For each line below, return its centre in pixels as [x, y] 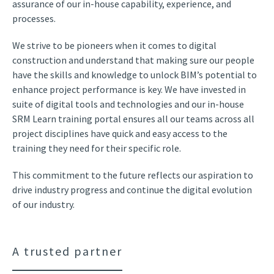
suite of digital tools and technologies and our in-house [128, 104]
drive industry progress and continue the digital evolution [132, 190]
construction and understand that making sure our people [133, 60]
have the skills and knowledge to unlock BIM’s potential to [135, 75]
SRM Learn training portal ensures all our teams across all [133, 119]
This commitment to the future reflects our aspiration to [133, 175]
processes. [34, 19]
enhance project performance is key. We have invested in [129, 90]
